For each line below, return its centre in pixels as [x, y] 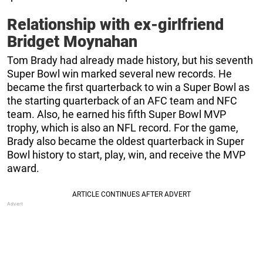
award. [23, 168]
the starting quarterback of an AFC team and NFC [122, 101]
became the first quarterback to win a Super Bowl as [128, 87]
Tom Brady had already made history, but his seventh [130, 60]
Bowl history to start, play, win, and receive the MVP [126, 155]
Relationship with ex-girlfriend [115, 25]
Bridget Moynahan [72, 42]
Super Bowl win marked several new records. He [119, 74]
